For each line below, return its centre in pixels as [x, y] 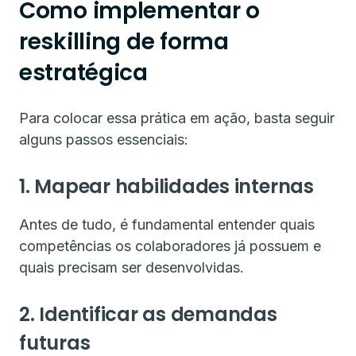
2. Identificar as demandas [148, 314]
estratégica [83, 73]
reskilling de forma [124, 42]
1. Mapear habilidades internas [166, 186]
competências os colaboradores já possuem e [170, 246]
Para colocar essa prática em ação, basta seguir [177, 118]
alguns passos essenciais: [104, 139]
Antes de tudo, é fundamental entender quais [167, 224]
